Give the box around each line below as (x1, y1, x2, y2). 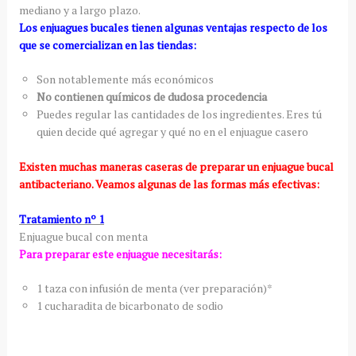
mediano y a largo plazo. (18, 2, 141, 17)
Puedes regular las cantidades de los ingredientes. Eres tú (36, 106, 322, 122)
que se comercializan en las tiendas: (18, 37, 196, 52)
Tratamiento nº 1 (18, 211, 104, 226)
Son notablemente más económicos (36, 72, 214, 87)
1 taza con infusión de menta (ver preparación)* (36, 280, 273, 296)
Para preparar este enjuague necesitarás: (18, 246, 222, 261)
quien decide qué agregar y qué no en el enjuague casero (36, 124, 308, 139)
